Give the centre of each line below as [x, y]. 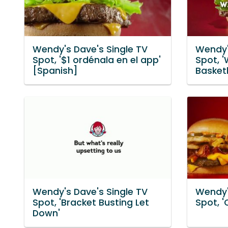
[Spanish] [55, 70]
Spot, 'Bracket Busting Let [91, 202]
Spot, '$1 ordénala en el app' [97, 60]
